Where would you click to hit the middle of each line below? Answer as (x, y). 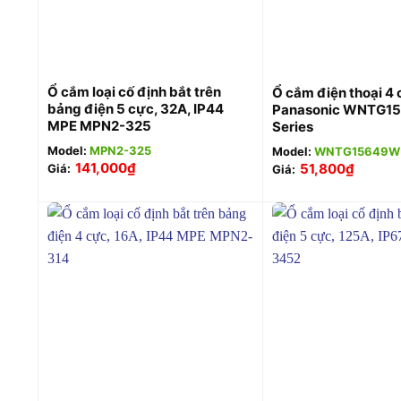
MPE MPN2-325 (99, 125)
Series (292, 126)
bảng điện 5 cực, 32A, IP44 (135, 108)
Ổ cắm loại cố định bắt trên (134, 91)
